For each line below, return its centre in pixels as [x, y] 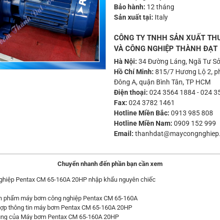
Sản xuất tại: [134, 17]
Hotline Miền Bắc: [142, 113]
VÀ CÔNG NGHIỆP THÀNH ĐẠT [166, 49]
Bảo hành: [130, 7]
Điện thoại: [131, 92]
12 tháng [160, 7]
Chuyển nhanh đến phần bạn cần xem [110, 164]
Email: [124, 134]
